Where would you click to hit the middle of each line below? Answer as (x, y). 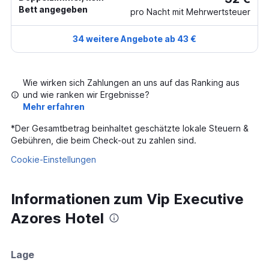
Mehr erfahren (54, 107)
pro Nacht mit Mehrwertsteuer (190, 12)
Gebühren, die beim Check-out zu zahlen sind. (104, 140)
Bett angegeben (53, 9)
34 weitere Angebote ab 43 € (134, 39)
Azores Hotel (57, 218)
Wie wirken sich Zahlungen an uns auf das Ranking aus (131, 83)
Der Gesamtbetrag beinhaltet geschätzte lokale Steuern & (132, 128)
